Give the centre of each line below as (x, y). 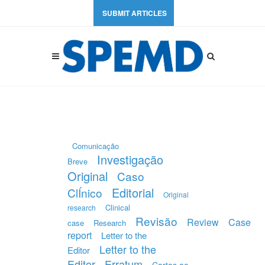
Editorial (133, 193)
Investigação (130, 159)
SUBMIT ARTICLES (135, 13)
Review (203, 222)
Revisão (156, 221)
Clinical (118, 207)
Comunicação (96, 146)
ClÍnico (85, 193)
